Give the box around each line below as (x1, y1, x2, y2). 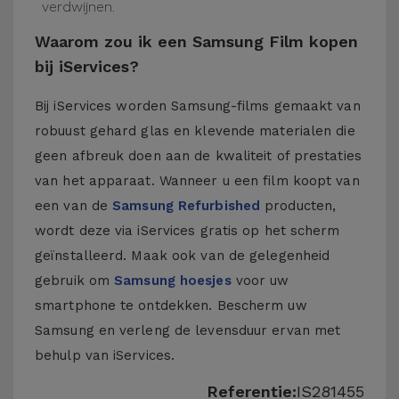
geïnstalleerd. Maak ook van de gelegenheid (35, 248, 330, 264)
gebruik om (35, 273, 115, 289)
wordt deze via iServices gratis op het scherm (35, 223, 340, 239)
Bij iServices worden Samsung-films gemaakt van (35, 98, 361, 114)
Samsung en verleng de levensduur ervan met (35, 322, 341, 338)
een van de (35, 198, 113, 214)
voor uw (231, 273, 289, 289)
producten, (260, 198, 337, 214)
